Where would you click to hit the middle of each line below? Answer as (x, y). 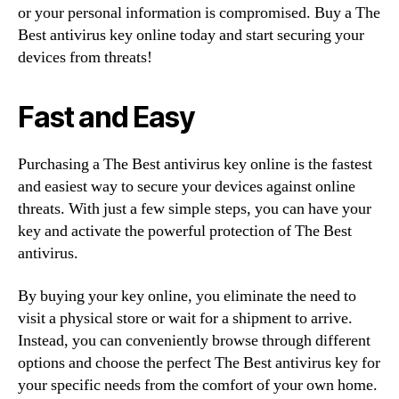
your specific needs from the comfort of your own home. (198, 385)
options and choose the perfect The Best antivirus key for (199, 362)
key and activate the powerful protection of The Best (185, 231)
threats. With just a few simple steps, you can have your (195, 209)
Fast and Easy (106, 117)
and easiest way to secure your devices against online (187, 187)
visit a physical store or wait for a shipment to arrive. (185, 318)
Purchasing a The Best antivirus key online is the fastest (195, 164)
